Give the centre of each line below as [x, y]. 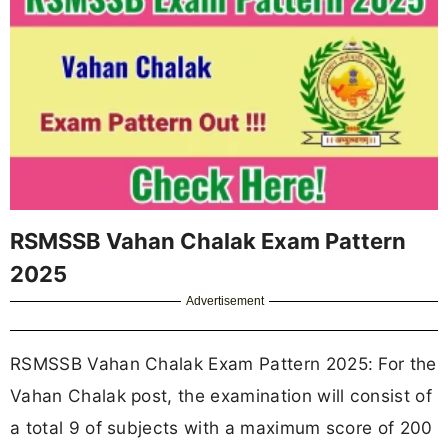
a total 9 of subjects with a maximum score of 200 [221, 427]
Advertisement [225, 300]
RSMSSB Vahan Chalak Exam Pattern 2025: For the [223, 363]
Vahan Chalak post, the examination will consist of [221, 395]
